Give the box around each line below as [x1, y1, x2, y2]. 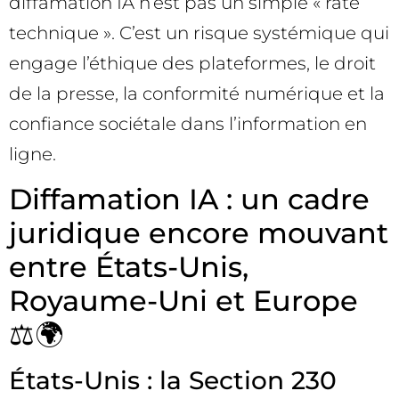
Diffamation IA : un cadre [9, 181, 370, 216]
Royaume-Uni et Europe [9, 282, 358, 318]
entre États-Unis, [9, 248, 248, 284]
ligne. [9, 143, 56, 166]
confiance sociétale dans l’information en [9, 113, 367, 135]
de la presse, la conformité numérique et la [9, 83, 385, 105]
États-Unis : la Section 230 [9, 364, 337, 395]
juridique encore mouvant [9, 215, 388, 250]
